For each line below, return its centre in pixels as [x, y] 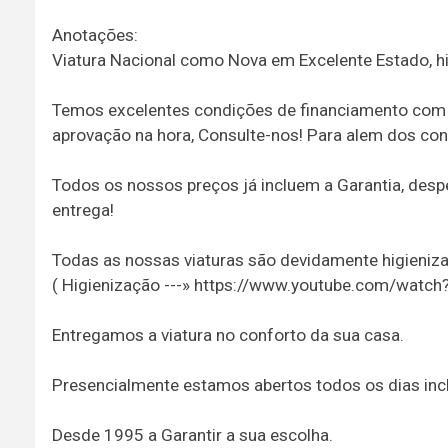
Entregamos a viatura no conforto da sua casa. [227, 334]
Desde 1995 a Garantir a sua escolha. [192, 434]
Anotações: [94, 34]
